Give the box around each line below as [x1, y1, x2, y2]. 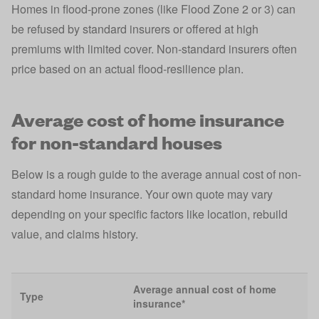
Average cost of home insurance [11, 106, 284, 131]
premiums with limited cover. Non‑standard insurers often [11, 41, 297, 57]
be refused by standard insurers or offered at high [11, 21, 258, 37]
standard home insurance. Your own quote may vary [11, 186, 273, 202]
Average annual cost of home [133, 282, 276, 296]
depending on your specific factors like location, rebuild [11, 206, 288, 222]
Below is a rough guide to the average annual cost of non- [11, 166, 301, 182]
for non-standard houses [11, 129, 222, 154]
